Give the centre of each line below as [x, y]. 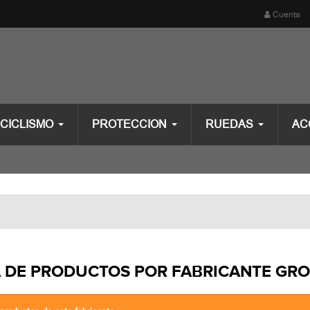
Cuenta [285, 15]
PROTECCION [129, 124]
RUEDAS [229, 124]
